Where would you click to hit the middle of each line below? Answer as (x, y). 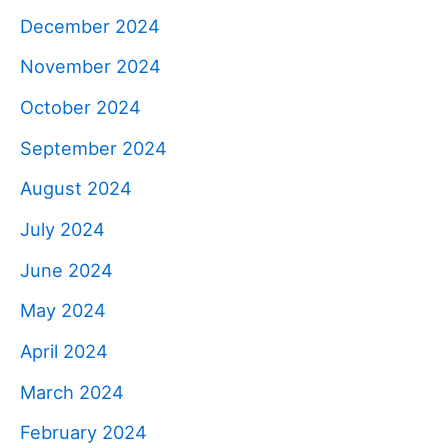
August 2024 (76, 188)
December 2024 (90, 25)
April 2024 (64, 350)
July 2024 (62, 228)
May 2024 (63, 310)
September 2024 (93, 147)
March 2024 (72, 391)
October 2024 (80, 106)
